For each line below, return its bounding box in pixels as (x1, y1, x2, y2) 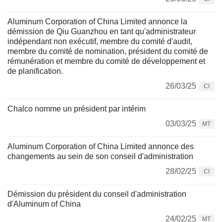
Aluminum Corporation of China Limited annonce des (7, 142, 194, 151)
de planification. (7, 67, 63, 76)
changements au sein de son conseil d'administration (7, 152, 193, 161)
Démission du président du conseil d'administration (7, 190, 186, 199)
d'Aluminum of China (7, 200, 81, 209)
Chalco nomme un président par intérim (7, 105, 146, 113)
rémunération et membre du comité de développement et (7, 57, 205, 66)
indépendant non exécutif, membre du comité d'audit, (7, 37, 192, 46)
